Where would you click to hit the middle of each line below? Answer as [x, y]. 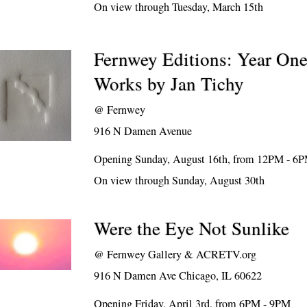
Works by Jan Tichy [169, 84]
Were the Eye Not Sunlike [192, 228]
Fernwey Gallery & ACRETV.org [182, 254]
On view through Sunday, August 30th [180, 180]
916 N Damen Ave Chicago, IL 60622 [178, 275]
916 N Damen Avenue [143, 131]
